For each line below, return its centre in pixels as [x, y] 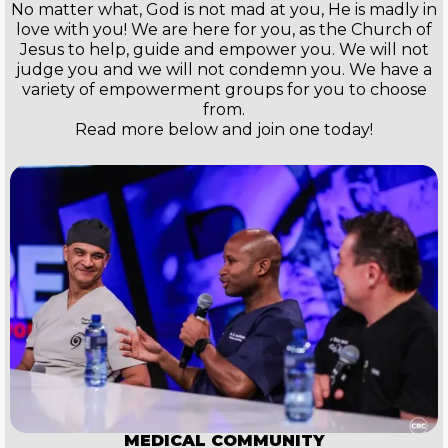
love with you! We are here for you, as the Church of [224, 30]
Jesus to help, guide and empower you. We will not [224, 50]
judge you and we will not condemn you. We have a [224, 70]
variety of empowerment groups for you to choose [224, 90]
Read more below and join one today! [224, 130]
